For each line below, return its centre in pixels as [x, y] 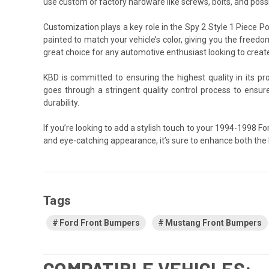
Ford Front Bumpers [100, 222]
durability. [61, 102]
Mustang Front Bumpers [213, 222]
